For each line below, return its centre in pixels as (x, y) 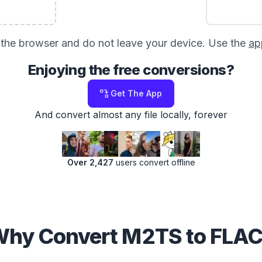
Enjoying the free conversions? (131, 70)
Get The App (136, 93)
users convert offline (154, 162)
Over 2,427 (90, 162)
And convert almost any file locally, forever (131, 115)
